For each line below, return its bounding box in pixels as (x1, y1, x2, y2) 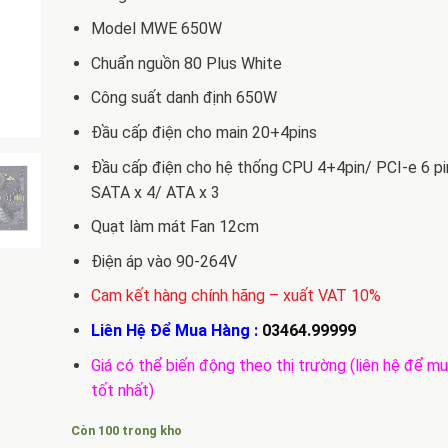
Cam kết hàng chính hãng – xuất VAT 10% (91, 286, 382, 306)
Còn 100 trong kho (70, 423, 182, 439)
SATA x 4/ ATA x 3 (91, 182, 221, 202)
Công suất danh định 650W (91, 88, 278, 108)
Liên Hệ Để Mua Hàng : (91, 320, 263, 340)
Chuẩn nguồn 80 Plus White (91, 53, 283, 73)
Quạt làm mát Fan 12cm (91, 217, 260, 237)
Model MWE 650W (91, 19, 223, 39)
